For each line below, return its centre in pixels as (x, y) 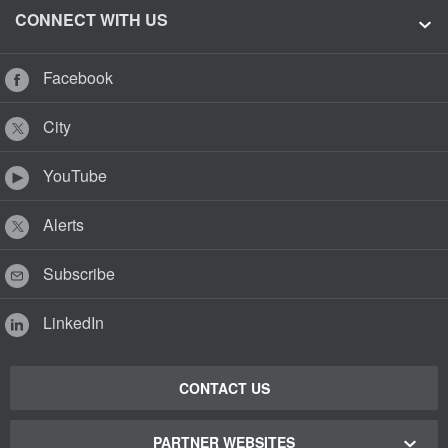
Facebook (76, 77)
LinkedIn (71, 322)
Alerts (61, 224)
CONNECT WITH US (91, 19)
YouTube (73, 175)
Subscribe (77, 273)
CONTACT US (224, 388)
